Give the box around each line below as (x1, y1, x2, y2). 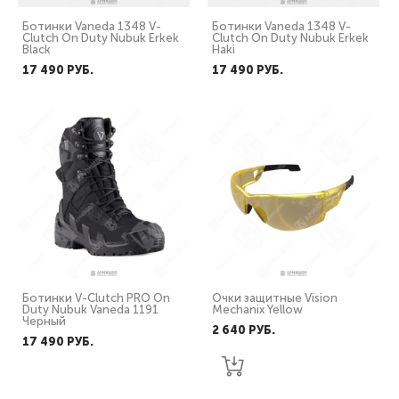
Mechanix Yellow (212, 303, 303, 316)
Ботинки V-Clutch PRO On (22, 291, 170, 305)
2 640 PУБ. (212, 323, 275, 337)
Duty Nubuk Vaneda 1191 (22, 303, 159, 316)
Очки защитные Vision (212, 291, 338, 305)
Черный (22, 314, 66, 328)
